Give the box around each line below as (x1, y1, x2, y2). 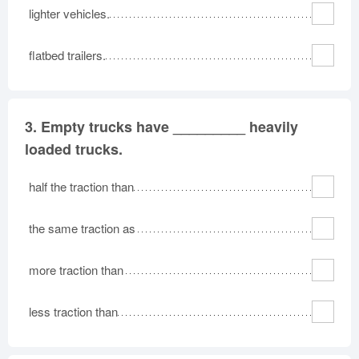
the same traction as (29, 220, 135, 236)
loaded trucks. (25, 139, 123, 159)
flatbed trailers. (29, 46, 106, 63)
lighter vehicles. (29, 5, 110, 22)
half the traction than (29, 178, 134, 195)
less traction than (29, 303, 118, 320)
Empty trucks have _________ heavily (41, 116, 298, 137)
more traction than (29, 261, 123, 278)
